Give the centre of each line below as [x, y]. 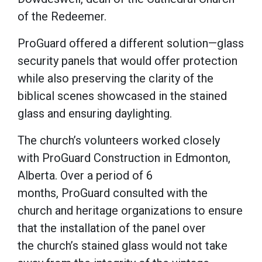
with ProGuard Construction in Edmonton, [124, 158]
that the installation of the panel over [112, 228]
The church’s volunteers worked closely [119, 140]
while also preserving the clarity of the [116, 78]
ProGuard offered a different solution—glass [131, 43]
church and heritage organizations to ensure [130, 210]
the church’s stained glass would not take [123, 245]
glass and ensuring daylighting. [98, 113]
